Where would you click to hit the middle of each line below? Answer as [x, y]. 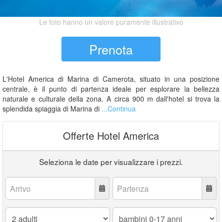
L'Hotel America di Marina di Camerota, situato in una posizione [111, 79]
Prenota [111, 49]
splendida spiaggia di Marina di [52, 109]
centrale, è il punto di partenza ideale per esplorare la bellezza [111, 89]
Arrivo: [16, 181]
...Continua [119, 109]
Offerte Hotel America [111, 136]
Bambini [126, 212]
